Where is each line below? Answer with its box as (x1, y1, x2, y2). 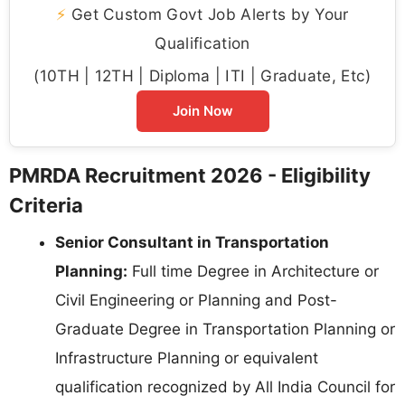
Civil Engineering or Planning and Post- (55, 291, 337, 310)
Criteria (9, 193, 83, 218)
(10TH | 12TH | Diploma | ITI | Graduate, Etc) (33, 66, 372, 86)
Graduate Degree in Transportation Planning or (55, 320, 395, 339)
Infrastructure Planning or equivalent (55, 349, 318, 368)
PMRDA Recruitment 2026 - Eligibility (9, 164, 371, 188)
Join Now (172, 102, 233, 120)
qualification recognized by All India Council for (55, 378, 395, 397)
